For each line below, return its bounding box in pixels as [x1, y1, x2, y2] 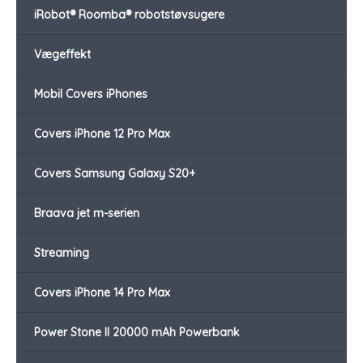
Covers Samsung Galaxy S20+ [34, 166, 195, 181]
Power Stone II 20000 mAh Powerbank [34, 325, 240, 340]
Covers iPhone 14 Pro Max [34, 285, 170, 301]
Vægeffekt [34, 47, 91, 62]
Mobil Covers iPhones [34, 87, 147, 102]
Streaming [34, 246, 89, 261]
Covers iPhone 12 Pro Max [34, 126, 170, 142]
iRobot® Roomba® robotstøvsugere [34, 7, 224, 23]
